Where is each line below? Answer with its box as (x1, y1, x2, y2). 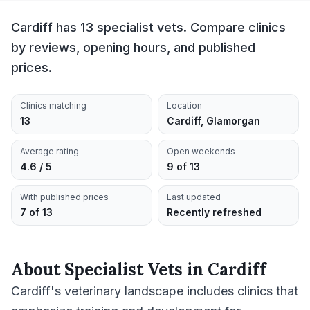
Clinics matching (20, 100, 86, 111)
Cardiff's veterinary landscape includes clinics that (11, 284, 298, 298)
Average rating (20, 146, 79, 156)
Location (167, 100, 202, 111)
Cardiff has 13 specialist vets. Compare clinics (11, 20, 286, 35)
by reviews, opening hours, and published (11, 40, 255, 55)
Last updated (167, 192, 221, 202)
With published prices (20, 192, 109, 202)
